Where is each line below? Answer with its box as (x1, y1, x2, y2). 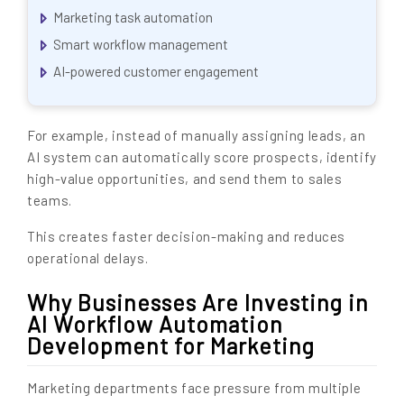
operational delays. (27, 250, 149, 267)
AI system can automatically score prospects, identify (27, 149, 377, 166)
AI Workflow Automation (27, 310, 283, 338)
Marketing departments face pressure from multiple (27, 380, 362, 397)
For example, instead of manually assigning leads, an (27, 127, 366, 144)
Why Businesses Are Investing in (27, 289, 369, 317)
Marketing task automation (53, 8, 213, 25)
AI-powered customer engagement (53, 62, 259, 79)
